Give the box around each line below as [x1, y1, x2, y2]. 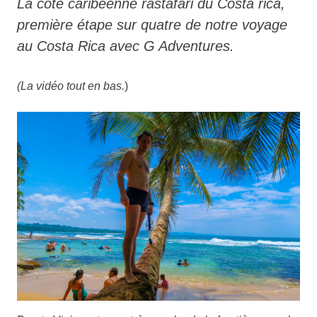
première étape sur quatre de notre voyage [17, 17, 287, 33]
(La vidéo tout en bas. [17, 80, 125, 93]
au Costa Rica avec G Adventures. [17, 38, 234, 54]
